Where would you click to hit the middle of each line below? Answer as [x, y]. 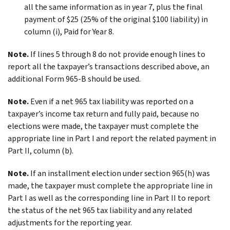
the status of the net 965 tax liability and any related [100, 210]
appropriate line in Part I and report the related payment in [112, 138]
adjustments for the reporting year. [70, 222]
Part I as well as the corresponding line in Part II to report [109, 198]
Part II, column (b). [41, 150]
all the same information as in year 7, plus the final [113, 7]
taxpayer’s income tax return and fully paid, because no [103, 113]
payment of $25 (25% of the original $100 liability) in [116, 19]
